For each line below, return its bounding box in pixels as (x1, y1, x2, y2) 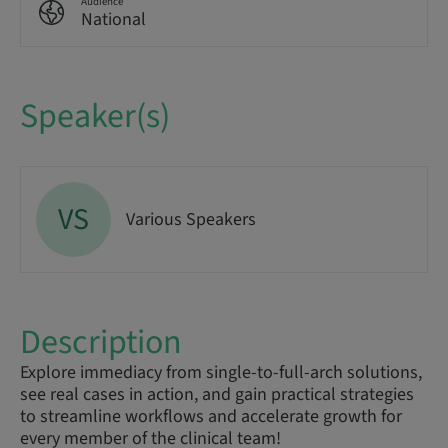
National (81, 7, 146, 32)
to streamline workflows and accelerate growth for (20, 404, 402, 429)
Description (20, 318, 182, 367)
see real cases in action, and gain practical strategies (20, 382, 414, 407)
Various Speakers (126, 206, 256, 232)
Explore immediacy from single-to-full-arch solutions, (20, 360, 422, 385)
